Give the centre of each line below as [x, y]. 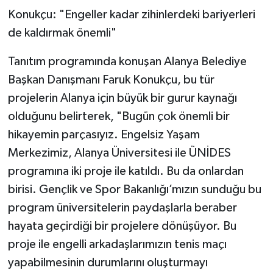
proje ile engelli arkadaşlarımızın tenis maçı [117, 244]
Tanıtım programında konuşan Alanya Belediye [127, 61]
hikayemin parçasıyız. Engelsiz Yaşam [104, 134]
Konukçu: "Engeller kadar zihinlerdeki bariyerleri [131, 14]
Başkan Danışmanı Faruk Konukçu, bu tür [111, 80]
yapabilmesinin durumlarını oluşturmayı [108, 262]
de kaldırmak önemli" [62, 33]
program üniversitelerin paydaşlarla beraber [122, 207]
